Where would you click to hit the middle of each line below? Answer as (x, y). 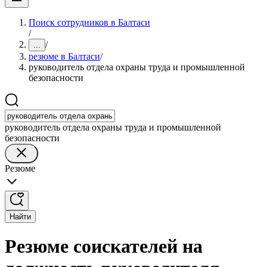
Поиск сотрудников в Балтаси (89, 22)
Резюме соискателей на (104, 246)
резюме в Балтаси (64, 56)
